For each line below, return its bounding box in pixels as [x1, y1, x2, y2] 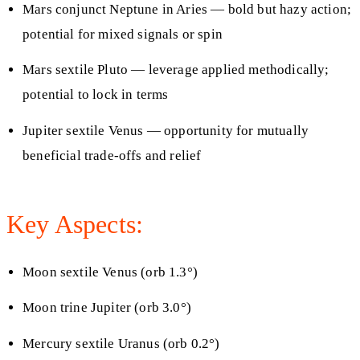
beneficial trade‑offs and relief [22, 147, 202, 163]
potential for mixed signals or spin [22, 26, 223, 42]
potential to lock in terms [22, 87, 169, 103]
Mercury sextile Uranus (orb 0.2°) [22, 335, 220, 351]
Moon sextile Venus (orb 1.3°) [22, 264, 198, 280]
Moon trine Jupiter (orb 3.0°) [22, 300, 191, 316]
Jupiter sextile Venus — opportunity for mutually [22, 122, 309, 138]
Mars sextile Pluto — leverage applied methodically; [22, 62, 329, 78]
